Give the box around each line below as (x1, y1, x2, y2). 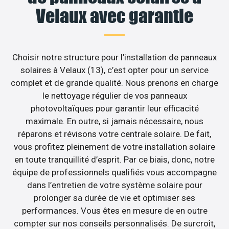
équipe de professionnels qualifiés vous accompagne (12, 167, 217, 177)
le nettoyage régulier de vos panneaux (42, 90, 187, 101)
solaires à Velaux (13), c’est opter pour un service (20, 64, 209, 75)
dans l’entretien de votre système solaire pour (27, 179, 202, 190)
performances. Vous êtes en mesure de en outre (21, 205, 208, 216)
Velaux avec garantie (36, 4, 193, 27)
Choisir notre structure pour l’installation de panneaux (12, 52, 217, 62)
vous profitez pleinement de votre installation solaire (14, 141, 215, 152)
